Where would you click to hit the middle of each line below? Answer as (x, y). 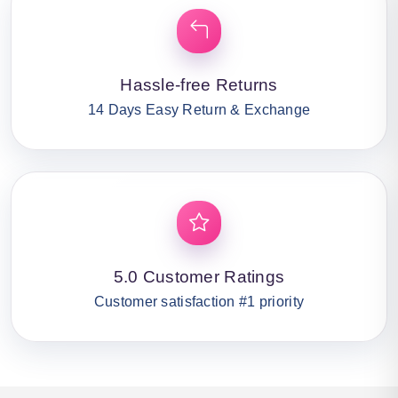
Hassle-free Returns (199, 84)
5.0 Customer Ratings (199, 276)
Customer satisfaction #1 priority (199, 301)
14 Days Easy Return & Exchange (199, 109)
